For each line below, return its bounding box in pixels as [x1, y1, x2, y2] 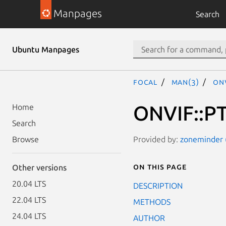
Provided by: [133, 134, 180, 144]
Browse [12, 135, 39, 144]
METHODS [133, 197, 171, 206]
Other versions [12, 163, 67, 172]
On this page [133, 161, 187, 171]
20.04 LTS [12, 179, 46, 188]
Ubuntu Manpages [12, 45, 79, 54]
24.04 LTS [12, 211, 46, 220]
